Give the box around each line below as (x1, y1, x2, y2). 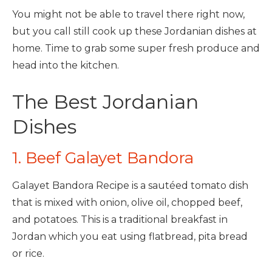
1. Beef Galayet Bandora (12, 148, 194, 168)
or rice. (12, 248, 44, 259)
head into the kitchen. (12, 59, 119, 71)
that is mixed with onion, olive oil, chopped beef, (12, 197, 242, 208)
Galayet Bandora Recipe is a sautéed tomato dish (12, 180, 248, 191)
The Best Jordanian (12, 90, 199, 114)
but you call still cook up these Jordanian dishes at (12, 25, 257, 37)
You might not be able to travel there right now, (12, 8, 245, 20)
